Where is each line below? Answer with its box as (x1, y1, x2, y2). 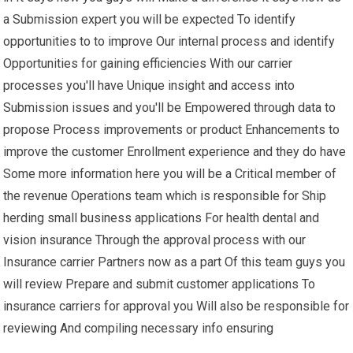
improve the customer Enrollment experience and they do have (3, 144, 347, 160)
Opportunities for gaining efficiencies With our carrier (3, 56, 293, 72)
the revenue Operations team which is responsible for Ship (3, 188, 327, 204)
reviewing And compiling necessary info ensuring (3, 321, 274, 336)
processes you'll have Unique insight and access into (3, 78, 295, 94)
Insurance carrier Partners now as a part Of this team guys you (3, 255, 346, 270)
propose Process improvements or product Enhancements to (3, 122, 340, 138)
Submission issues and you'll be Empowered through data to (3, 100, 336, 116)
